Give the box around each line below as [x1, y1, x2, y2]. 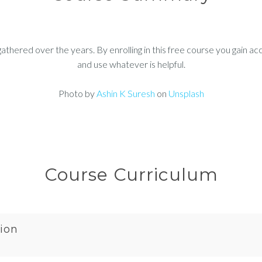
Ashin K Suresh [96, 88, 155, 99]
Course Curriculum [44, 164, 218, 186]
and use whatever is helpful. [77, 58, 185, 70]
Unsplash [168, 88, 204, 99]
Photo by [58, 88, 96, 99]
